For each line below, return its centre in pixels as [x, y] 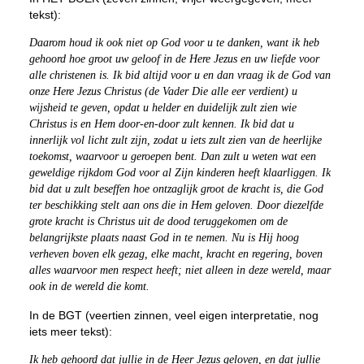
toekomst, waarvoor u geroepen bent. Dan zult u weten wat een [172, 156]
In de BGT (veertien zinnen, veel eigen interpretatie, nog [173, 315]
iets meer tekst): [70, 331]
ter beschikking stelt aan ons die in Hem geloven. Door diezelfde [176, 205]
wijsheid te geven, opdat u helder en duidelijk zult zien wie [162, 108]
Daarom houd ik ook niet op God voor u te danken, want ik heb [174, 43]
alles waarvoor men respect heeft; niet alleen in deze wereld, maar [180, 270]
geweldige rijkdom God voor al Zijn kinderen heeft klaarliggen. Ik [180, 173]
